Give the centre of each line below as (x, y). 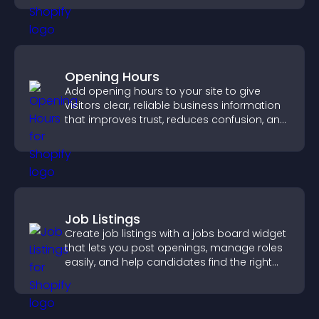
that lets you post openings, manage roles (174, 248)
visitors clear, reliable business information (173, 105)
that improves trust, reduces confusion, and (176, 120)
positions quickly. (108, 276)
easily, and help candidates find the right (168, 262)
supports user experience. (131, 134)
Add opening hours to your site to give (163, 91)
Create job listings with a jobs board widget (176, 234)
